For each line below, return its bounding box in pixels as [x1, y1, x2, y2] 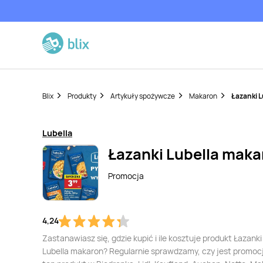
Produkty [68, 91, 96, 101]
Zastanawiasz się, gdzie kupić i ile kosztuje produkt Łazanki [42, 232, 262, 244]
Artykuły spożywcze [110, 91, 175, 101]
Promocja [108, 170, 144, 181]
